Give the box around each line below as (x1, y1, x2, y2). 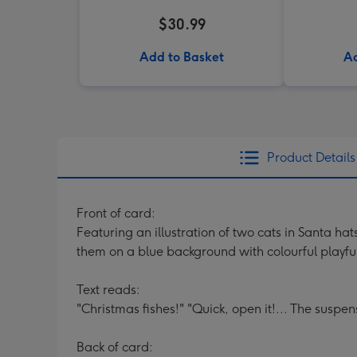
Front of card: (76, 206, 155, 221)
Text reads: (76, 282, 140, 297)
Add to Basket (139, 49, 224, 65)
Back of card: (76, 339, 153, 355)
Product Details (266, 150, 355, 165)
